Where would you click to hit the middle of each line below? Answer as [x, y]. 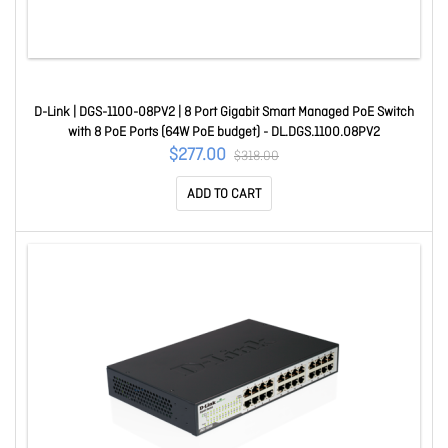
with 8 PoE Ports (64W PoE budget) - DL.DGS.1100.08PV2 [224, 132]
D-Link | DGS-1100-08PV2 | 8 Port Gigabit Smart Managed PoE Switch [224, 112]
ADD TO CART [224, 194]
